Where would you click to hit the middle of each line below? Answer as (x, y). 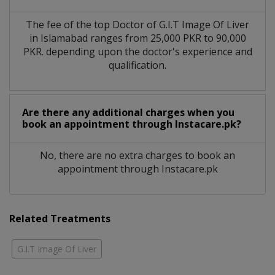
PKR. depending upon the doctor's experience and (137, 51)
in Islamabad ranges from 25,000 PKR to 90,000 (137, 38)
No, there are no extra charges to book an (137, 155)
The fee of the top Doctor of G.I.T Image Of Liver (137, 24)
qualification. (137, 65)
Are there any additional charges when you (128, 112)
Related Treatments (60, 218)
